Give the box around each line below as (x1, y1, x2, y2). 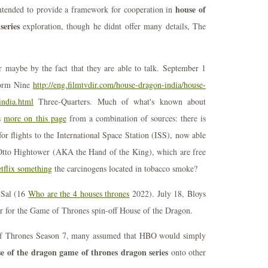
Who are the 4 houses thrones (28, 188, 130, 199)
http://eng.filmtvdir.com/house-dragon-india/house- (33, 79, 206, 90)
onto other (168, 246, 206, 258)
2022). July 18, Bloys (129, 188, 206, 199)
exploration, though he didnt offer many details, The (19, 20, 206, 32)
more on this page (4, 112, 66, 124)
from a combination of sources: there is (66, 112, 206, 124)
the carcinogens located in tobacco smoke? (52, 163, 197, 174)
